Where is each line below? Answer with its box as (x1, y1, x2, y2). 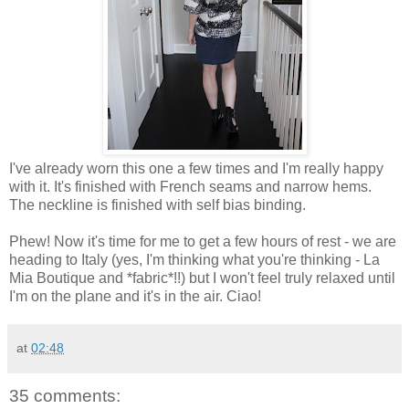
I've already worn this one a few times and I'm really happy (9, 160, 383, 176)
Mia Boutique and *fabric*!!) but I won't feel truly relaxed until (9, 269, 395, 286)
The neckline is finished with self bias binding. (9, 196, 306, 213)
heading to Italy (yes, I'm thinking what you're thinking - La (9, 251, 380, 267)
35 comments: (9, 385, 121, 405)
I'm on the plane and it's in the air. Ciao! (9, 288, 261, 304)
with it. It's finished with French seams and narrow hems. (9, 178, 372, 194)
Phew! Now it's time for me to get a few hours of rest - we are (9, 233, 396, 249)
